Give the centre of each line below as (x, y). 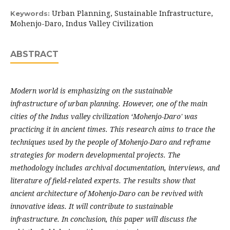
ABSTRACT (34, 54)
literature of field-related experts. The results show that (103, 180)
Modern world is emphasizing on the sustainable (91, 91)
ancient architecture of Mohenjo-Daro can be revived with (107, 193)
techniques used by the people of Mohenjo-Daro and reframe (110, 142)
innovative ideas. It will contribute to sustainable (92, 206)
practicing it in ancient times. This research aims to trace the (113, 129)
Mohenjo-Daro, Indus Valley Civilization (82, 23)
